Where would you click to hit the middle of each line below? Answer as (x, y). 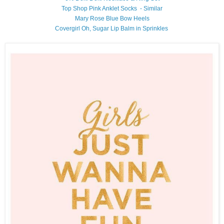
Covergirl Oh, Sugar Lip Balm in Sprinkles (111, 28)
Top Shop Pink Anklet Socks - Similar (112, 8)
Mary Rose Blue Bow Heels (112, 18)
